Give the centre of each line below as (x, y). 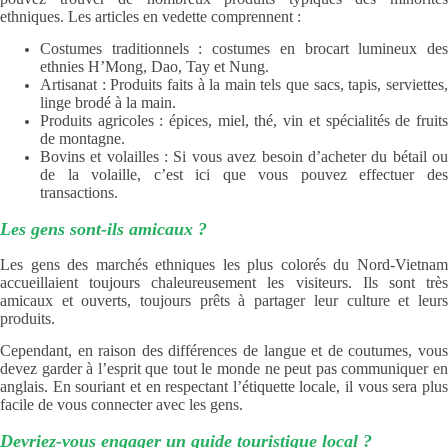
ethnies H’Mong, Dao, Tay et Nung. (154, 67)
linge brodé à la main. (108, 103)
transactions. (79, 193)
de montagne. (82, 139)
